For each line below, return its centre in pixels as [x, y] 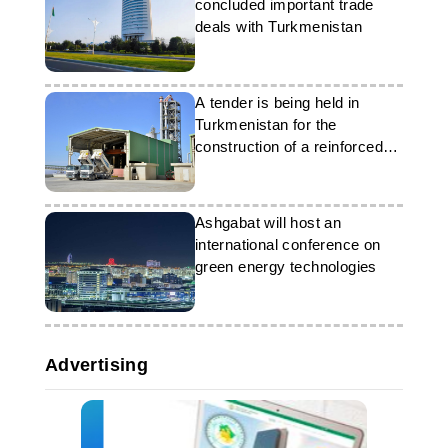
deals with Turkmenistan [278, 26]
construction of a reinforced [288, 146]
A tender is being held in [277, 102]
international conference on [287, 244]
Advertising [96, 365]
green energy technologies [285, 266]
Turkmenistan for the [265, 124]
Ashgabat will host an [268, 222]
